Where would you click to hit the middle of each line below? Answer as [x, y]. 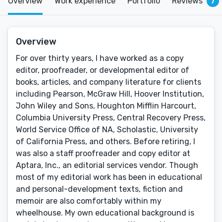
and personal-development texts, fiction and [99, 189]
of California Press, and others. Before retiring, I [106, 141]
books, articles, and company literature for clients [109, 82]
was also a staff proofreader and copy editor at [103, 153]
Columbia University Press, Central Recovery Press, [111, 118]
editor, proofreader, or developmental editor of [103, 70]
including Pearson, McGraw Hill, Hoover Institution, [110, 94]
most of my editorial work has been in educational [109, 177]
